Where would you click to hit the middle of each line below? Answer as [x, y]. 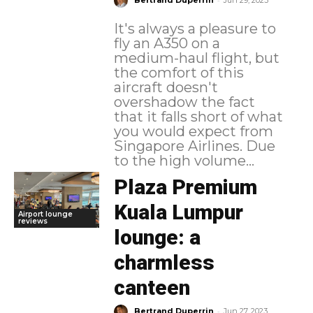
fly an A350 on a [167, 44]
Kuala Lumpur [178, 212]
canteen [152, 288]
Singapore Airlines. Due [180, 146]
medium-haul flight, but [196, 58]
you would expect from [193, 132]
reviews [33, 221]
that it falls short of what [198, 117]
